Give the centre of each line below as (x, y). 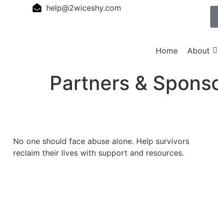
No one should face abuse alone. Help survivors (101, 141)
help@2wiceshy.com (83, 8)
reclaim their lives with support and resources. (98, 153)
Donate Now (53, 183)
